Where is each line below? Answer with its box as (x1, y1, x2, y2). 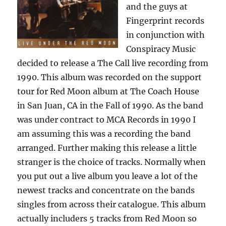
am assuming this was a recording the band (17, 128, 191, 139)
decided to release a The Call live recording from (17, 58, 209, 68)
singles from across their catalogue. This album (17, 199, 206, 209)
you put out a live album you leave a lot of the (17, 171, 198, 181)
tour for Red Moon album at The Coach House (17, 86, 200, 96)
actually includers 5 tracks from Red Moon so (17, 213, 197, 223)
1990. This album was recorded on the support (17, 72, 202, 82)
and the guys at (126, 1, 188, 12)
